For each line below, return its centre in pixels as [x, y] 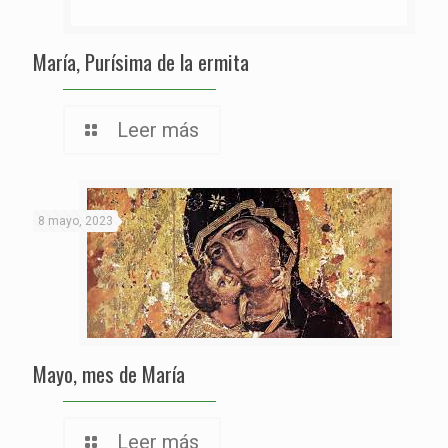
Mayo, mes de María [109, 373]
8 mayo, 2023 [75, 220]
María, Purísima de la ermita [141, 61]
